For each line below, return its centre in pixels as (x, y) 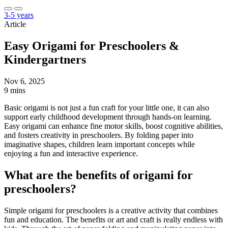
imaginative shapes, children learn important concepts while (99, 144)
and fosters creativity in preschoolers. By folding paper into (99, 135)
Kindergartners (45, 59)
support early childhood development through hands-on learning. (108, 117)
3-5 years (19, 15)
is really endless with (190, 219)
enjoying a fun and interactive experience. (71, 153)
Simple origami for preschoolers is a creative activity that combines (111, 210)
